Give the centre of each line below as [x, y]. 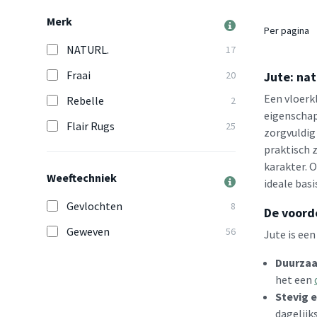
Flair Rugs [91, 126]
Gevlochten [94, 206]
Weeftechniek [82, 178]
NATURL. [88, 50]
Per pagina [287, 31]
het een [295, 280]
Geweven [88, 231]
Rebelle [85, 100]
